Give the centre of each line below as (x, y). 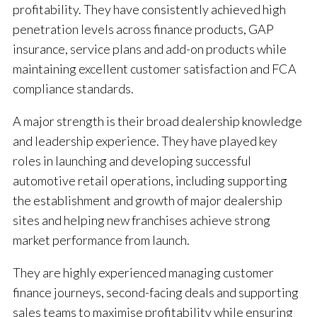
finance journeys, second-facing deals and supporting (156, 293)
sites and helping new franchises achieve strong (142, 220)
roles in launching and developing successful (132, 161)
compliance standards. (73, 89)
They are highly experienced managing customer (143, 273)
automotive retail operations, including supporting (150, 181)
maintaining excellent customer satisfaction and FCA (155, 69)
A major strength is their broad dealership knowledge (157, 121)
